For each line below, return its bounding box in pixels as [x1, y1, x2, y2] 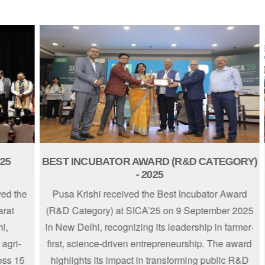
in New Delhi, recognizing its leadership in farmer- [28, 220, 237, 234]
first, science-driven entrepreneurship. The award [30, 237, 235, 250]
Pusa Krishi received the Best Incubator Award [35, 187, 230, 201]
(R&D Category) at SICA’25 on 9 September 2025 [28, 203, 237, 217]
